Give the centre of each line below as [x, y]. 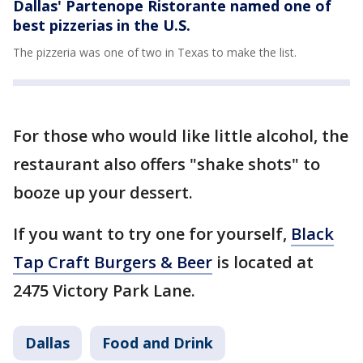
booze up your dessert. [103, 192]
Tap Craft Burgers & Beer [113, 262]
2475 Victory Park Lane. [104, 290]
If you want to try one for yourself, [152, 233]
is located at [263, 262]
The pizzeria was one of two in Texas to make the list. [155, 52]
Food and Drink [158, 342]
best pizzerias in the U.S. [102, 25]
